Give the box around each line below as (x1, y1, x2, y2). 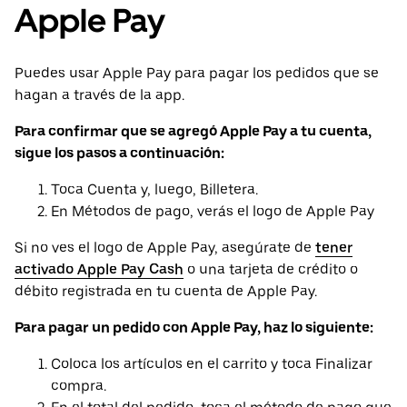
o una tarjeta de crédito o (184, 261, 358, 279)
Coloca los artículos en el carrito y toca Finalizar (51, 355, 372, 373)
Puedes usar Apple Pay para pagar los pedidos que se (15, 65, 379, 83)
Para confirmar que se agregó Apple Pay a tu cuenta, (15, 123, 372, 141)
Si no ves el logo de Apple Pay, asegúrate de (15, 239, 315, 257)
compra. (51, 377, 106, 395)
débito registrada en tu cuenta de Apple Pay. (15, 283, 317, 301)
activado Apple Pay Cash (15, 261, 184, 279)
